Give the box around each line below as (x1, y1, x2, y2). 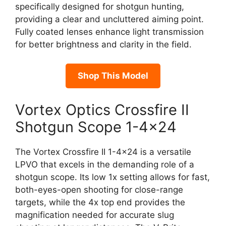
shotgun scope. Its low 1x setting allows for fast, (15, 172, 210, 182)
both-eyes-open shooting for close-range (15, 184, 183, 195)
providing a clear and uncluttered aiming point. (15, 14, 204, 24)
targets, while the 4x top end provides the (15, 197, 185, 207)
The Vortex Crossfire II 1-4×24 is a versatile (15, 146, 191, 157)
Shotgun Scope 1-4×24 (15, 118, 177, 136)
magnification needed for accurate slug (15, 209, 174, 220)
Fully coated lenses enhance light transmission (15, 26, 204, 37)
